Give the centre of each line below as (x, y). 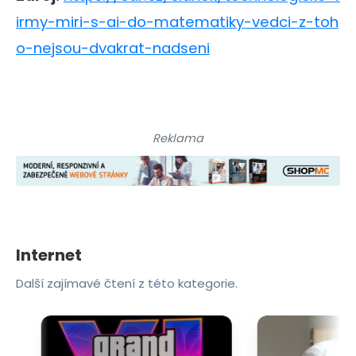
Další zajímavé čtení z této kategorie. (127, 284)
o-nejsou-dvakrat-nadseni (113, 48)
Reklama (178, 139)
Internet (49, 255)
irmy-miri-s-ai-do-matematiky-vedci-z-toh (177, 21)
